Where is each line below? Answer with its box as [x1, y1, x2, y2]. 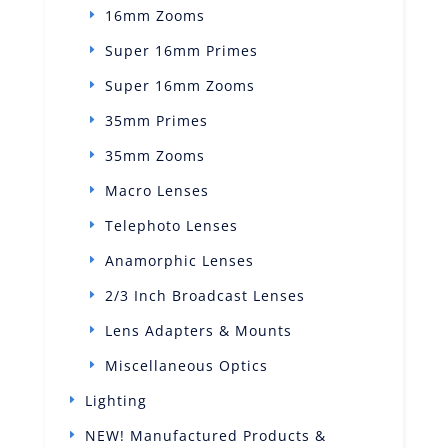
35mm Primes [104, 110, 208, 130]
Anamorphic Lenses [104, 250, 254, 270]
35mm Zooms [104, 145, 205, 165]
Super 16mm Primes [104, 40, 258, 60]
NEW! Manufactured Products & [84, 425, 326, 445]
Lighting [84, 390, 147, 410]
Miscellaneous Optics [104, 355, 268, 375]
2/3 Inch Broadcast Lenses [104, 285, 305, 305]
